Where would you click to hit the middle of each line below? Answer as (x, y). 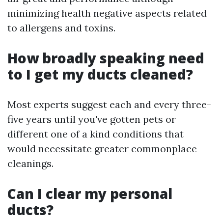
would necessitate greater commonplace (102, 149)
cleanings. (30, 163)
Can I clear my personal (90, 193)
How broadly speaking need (106, 58)
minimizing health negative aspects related (107, 13)
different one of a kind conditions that (96, 134)
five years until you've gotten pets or (92, 119)
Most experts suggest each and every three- (109, 104)
